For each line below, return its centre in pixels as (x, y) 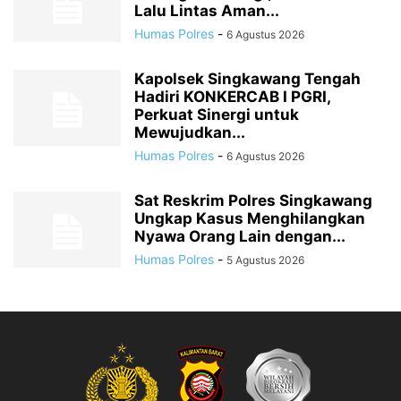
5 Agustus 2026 (265, 260)
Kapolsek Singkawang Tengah (247, 79)
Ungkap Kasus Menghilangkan (250, 219)
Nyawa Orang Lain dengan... (240, 237)
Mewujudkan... (190, 133)
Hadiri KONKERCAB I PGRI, (232, 97)
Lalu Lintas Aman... (207, 11)
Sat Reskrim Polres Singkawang (253, 201)
